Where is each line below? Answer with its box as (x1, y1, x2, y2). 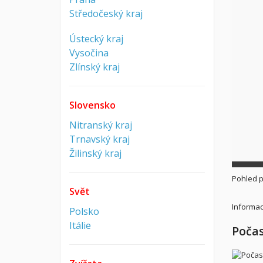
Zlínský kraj (69, 60, 120, 73)
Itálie (69, 219, 91, 232)
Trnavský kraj (69, 133, 130, 146)
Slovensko (69, 99, 116, 112)
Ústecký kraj (69, 32, 123, 45)
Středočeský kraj (69, 7, 143, 20)
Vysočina (69, 46, 109, 59)
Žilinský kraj (69, 147, 122, 160)
